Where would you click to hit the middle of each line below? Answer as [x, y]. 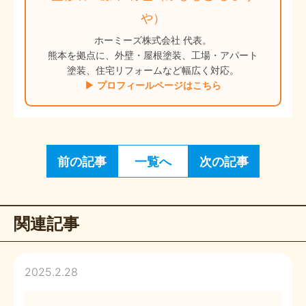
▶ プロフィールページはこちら [153, 84]
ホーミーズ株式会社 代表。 [153, 39]
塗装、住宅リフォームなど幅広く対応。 [153, 69]
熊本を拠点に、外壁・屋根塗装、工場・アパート [153, 54]
